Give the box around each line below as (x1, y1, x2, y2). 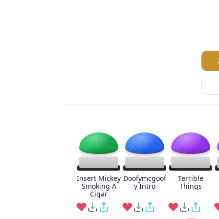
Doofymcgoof (123, 174, 166, 183)
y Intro (134, 181, 155, 191)
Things (179, 181, 202, 191)
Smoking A (81, 181, 116, 191)
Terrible (178, 174, 203, 183)
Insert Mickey (77, 174, 121, 183)
